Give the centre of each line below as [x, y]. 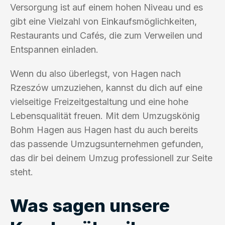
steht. [22, 172]
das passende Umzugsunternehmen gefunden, [107, 144]
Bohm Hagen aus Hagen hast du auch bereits [104, 130]
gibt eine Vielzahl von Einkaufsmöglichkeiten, [103, 21]
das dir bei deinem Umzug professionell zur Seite [111, 158]
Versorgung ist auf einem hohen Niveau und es [106, 7]
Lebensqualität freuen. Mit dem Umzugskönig [105, 116]
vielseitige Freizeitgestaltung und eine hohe [99, 101]
